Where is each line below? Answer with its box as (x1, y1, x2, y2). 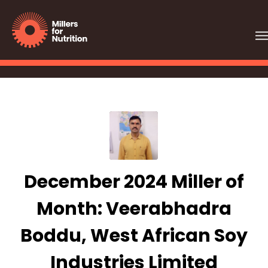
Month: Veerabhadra (36, 196, 232, 221)
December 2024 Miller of (23, 169, 244, 194)
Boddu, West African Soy (20, 223, 248, 248)
